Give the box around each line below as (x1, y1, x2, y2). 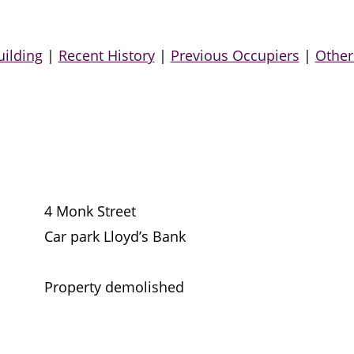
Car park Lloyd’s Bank (44, 227, 186, 247)
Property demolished (44, 277, 184, 297)
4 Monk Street (44, 201, 136, 221)
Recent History (58, 46, 155, 66)
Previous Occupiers (170, 46, 299, 66)
